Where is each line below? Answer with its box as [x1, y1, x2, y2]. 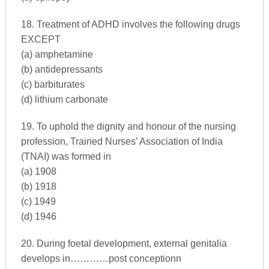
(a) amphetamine [20, 49, 93, 59]
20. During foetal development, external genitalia [20, 238, 227, 249]
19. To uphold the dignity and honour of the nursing [20, 121, 236, 131]
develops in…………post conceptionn [20, 253, 181, 264]
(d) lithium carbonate [20, 94, 108, 104]
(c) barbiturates [20, 79, 85, 89]
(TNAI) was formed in [20, 151, 111, 162]
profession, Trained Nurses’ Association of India [20, 136, 223, 147]
